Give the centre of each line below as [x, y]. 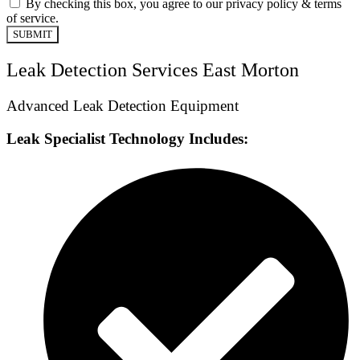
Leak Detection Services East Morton [153, 70]
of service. [33, 18]
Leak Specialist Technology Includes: [127, 138]
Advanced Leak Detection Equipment [123, 106]
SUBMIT [33, 35]
